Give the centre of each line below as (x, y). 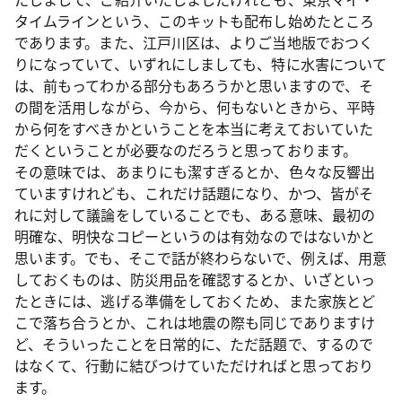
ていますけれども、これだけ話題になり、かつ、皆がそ (194, 193)
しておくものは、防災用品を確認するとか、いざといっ (195, 279)
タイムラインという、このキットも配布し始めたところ (194, 21)
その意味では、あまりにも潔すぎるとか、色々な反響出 (195, 171)
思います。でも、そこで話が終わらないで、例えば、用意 (201, 258)
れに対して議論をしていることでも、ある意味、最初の (195, 214)
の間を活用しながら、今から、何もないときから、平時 (195, 107)
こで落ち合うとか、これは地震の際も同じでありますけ (195, 322)
